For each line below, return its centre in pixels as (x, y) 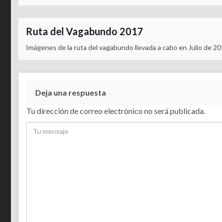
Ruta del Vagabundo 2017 (84, 31)
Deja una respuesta (71, 92)
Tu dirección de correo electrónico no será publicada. (116, 111)
